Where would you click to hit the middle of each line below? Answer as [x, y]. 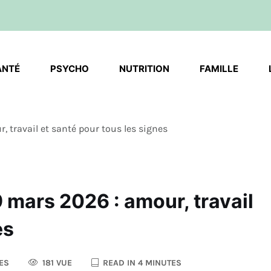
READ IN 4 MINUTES [141, 263]
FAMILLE [219, 69]
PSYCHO [69, 69]
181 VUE [56, 263]
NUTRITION [144, 69]
